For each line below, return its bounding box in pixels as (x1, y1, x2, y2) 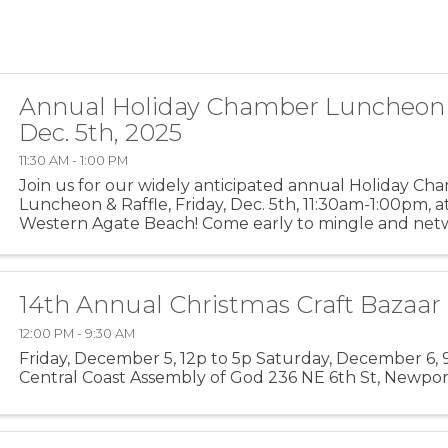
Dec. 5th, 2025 (19, 117, 183, 147)
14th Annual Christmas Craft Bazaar (19, 289, 442, 319)
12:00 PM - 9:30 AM (19, 325, 136, 341)
